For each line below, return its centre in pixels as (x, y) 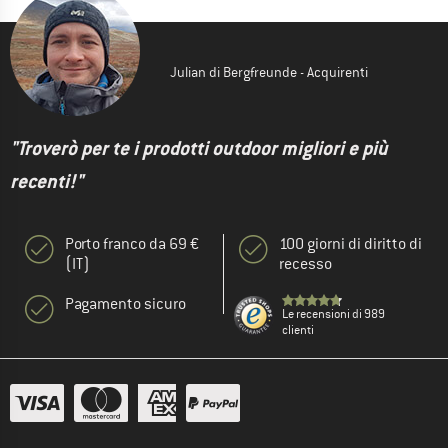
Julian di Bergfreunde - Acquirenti (269, 72)
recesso (305, 264)
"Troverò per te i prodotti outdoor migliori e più (199, 149)
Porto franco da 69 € (132, 244)
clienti (298, 330)
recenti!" (46, 182)
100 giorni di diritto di (350, 244)
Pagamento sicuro (125, 304)
